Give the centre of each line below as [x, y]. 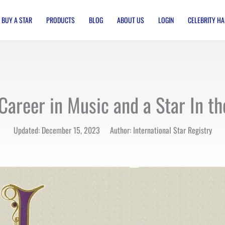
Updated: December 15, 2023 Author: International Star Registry [113, 130]
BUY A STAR [17, 20]
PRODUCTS [61, 20]
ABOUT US [131, 20]
